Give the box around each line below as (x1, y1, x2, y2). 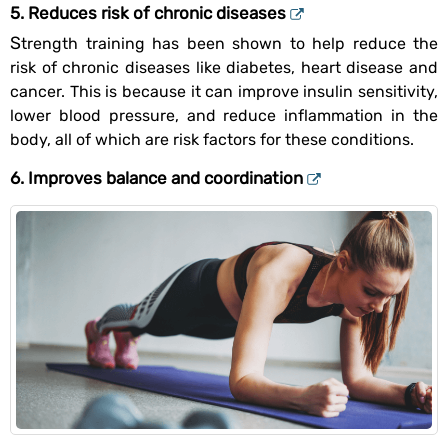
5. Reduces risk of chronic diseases (10, 3, 286, 24)
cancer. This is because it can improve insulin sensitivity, (10, 81, 438, 101)
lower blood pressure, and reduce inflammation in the (10, 105, 438, 125)
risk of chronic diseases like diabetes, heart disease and (10, 57, 438, 77)
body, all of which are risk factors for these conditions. (10, 129, 414, 149)
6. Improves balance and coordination (10, 168, 303, 189)
